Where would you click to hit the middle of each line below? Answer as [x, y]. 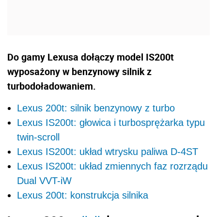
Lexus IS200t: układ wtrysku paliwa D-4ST [108, 151]
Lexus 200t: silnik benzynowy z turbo [96, 108]
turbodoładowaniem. [52, 86]
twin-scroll [38, 137]
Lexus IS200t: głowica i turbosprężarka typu [111, 122]
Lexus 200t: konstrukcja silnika [83, 195]
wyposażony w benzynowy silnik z [79, 71]
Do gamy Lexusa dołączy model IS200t [91, 57]
